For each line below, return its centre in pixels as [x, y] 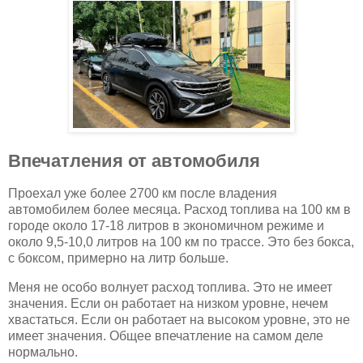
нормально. [45, 352]
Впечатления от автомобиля [134, 161]
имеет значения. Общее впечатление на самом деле [166, 335]
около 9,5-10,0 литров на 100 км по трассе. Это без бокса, [181, 242]
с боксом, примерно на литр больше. [120, 258]
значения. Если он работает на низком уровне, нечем [168, 303]
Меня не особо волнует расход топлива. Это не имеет [170, 287]
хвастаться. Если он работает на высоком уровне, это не [179, 319]
